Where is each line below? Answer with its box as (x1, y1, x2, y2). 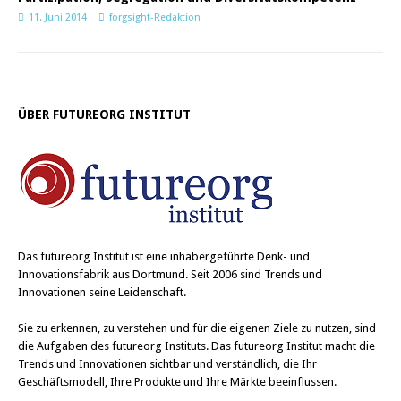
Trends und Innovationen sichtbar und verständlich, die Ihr (18, 357, 317, 371)
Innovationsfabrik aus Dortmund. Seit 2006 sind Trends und (18, 268, 322, 281)
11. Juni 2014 (29, 12, 87, 23)
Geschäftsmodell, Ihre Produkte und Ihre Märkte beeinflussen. (18, 375, 337, 388)
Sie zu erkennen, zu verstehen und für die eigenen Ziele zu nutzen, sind (18, 321, 376, 335)
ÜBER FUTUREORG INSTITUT (18, 107, 191, 122)
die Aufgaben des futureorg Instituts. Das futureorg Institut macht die (18, 339, 375, 353)
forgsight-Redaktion (109, 12, 200, 23)
